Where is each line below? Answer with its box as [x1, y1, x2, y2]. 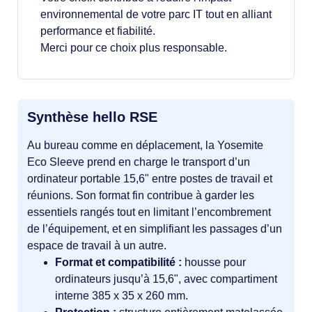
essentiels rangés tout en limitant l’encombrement [27, 206, 271, 218]
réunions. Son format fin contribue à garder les [27, 189, 254, 201]
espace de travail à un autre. [27, 240, 166, 251]
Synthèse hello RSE [27, 109, 157, 125]
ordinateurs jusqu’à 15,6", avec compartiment [55, 273, 277, 285]
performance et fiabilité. [40, 25, 155, 37]
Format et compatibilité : [55, 256, 182, 268]
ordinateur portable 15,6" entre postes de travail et [27, 173, 272, 185]
